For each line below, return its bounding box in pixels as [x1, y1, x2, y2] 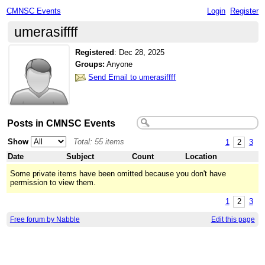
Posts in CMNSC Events [7, 117, 116, 128]
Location [185, 152, 218, 161]
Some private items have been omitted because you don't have [10, 169, 227, 179]
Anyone [105, 60, 133, 69]
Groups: [75, 60, 105, 69]
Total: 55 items [73, 137, 125, 146]
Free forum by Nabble [9, 215, 80, 224]
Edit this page [211, 215, 255, 224]
